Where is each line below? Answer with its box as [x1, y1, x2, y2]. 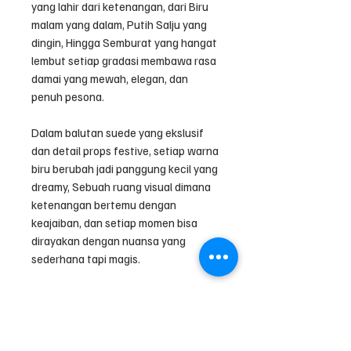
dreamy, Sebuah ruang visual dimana [31, 179, 211, 194]
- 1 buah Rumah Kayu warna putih [31, 323, 197, 338]
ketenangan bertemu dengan [31, 197, 176, 212]
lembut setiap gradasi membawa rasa [31, 52, 216, 67]
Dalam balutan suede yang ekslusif [31, 125, 204, 139]
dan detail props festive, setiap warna [31, 143, 219, 157]
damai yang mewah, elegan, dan [31, 71, 188, 85]
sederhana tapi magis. [31, 251, 140, 266]
